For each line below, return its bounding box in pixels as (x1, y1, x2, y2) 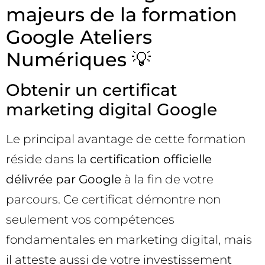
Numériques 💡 (6, 48, 151, 72)
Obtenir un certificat (6, 80, 177, 101)
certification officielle (90, 152, 212, 167)
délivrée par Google (6, 172, 121, 187)
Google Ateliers (6, 25, 152, 49)
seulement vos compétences (6, 212, 174, 227)
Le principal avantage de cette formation (6, 132, 245, 147)
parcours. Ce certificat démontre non (6, 192, 221, 207)
